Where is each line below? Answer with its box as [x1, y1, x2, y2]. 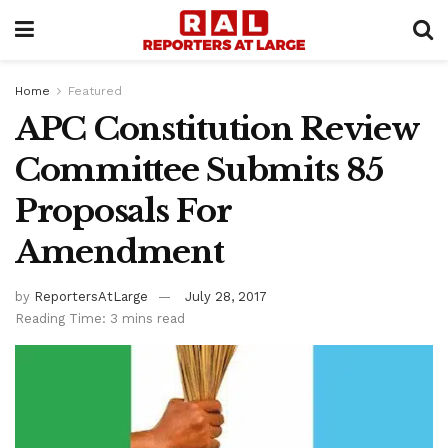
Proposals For [15, 191, 231, 231]
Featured [68, 84, 122, 98]
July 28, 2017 [185, 288, 267, 304]
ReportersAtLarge [34, 288, 148, 304]
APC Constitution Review [15, 109, 419, 149]
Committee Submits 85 [15, 150, 383, 190]
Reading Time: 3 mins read [15, 310, 185, 326]
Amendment [15, 232, 224, 272]
